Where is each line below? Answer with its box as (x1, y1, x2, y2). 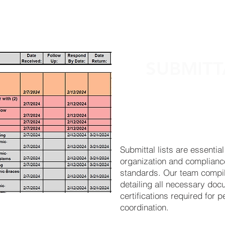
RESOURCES (139, 25, 196, 37)
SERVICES (70, 25, 115, 37)
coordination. (120, 202, 169, 212)
